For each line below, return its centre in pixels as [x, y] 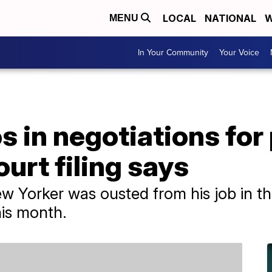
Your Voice [239, 53]
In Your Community [173, 53]
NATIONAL [230, 18]
